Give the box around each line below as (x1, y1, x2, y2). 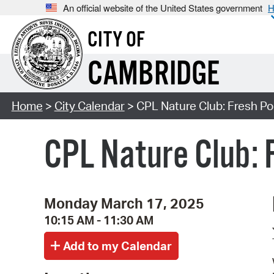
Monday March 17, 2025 (44, 193, 204, 212)
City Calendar (54, 98, 125, 114)
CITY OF (87, 27, 145, 54)
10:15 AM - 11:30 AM (44, 212, 154, 228)
